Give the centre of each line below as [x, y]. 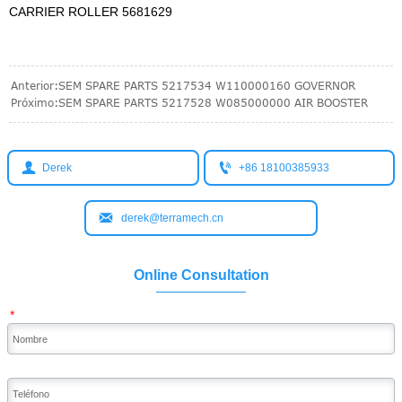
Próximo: [35, 102]
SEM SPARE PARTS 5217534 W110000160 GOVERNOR [207, 85]
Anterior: [35, 85]
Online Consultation [201, 274]
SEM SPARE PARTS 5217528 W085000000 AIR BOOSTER [213, 102]
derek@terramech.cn [172, 218]
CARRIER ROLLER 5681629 [91, 11]
